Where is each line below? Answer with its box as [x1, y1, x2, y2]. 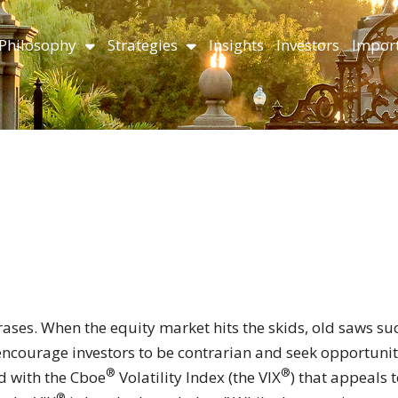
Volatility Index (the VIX [115, 366, 281, 387]
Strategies [107, 35, 178, 56]
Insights [209, 35, 264, 56]
